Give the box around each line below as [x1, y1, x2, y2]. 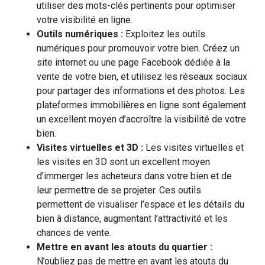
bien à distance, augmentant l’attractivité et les [37, 213, 228, 224]
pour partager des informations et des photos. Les [37, 85, 245, 96]
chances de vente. [37, 227, 111, 238]
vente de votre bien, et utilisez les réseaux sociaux [37, 71, 247, 82]
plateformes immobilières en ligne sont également [37, 99, 246, 111]
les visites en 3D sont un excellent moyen [37, 156, 210, 167]
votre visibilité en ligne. [37, 14, 132, 25]
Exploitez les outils [125, 28, 205, 40]
